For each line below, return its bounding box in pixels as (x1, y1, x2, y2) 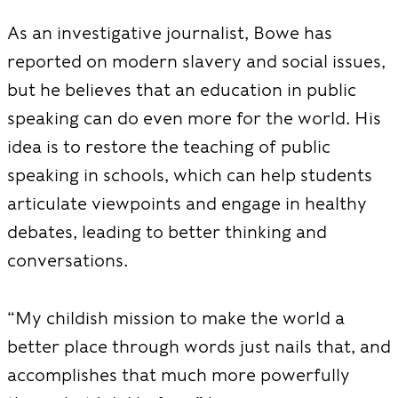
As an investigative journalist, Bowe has (7, 22, 332, 44)
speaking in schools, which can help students (7, 164, 372, 186)
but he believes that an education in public (7, 79, 356, 100)
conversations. (7, 250, 132, 271)
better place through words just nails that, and (7, 335, 391, 357)
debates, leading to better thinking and (7, 221, 327, 243)
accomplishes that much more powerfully (7, 363, 350, 386)
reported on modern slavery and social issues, (7, 51, 386, 72)
